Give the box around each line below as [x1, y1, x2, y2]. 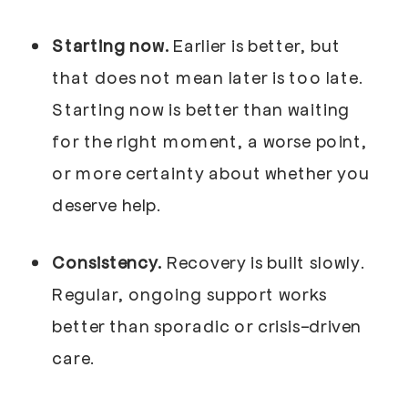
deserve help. [52, 193, 162, 216]
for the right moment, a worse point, [52, 129, 368, 152]
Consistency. [52, 250, 167, 273]
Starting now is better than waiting [52, 97, 351, 120]
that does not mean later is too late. [52, 66, 363, 88]
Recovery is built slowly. [166, 250, 365, 273]
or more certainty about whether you [52, 161, 370, 184]
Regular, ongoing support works [52, 282, 328, 305]
